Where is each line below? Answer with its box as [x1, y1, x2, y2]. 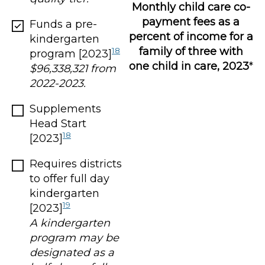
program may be [30, 231, 119, 244]
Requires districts [30, 157, 122, 170]
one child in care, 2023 [128, 60, 249, 73]
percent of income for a [128, 30, 253, 44]
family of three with [138, 45, 243, 59]
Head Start [30, 117, 86, 130]
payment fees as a [142, 15, 240, 29]
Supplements [30, 102, 101, 115]
